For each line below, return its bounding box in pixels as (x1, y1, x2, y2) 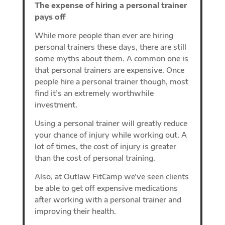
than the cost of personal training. (34, 153, 155, 162)
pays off (34, 12, 65, 21)
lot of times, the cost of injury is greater (34, 142, 176, 151)
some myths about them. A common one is (34, 54, 188, 63)
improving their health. (34, 206, 116, 215)
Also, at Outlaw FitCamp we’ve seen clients (34, 172, 189, 181)
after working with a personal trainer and (34, 195, 181, 204)
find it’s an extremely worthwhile (34, 88, 154, 97)
